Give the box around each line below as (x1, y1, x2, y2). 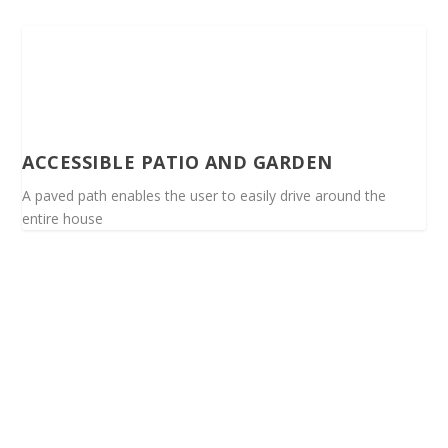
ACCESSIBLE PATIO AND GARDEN (22, 149, 333, 174)
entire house (22, 208, 104, 228)
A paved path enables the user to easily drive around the (22, 185, 387, 205)
